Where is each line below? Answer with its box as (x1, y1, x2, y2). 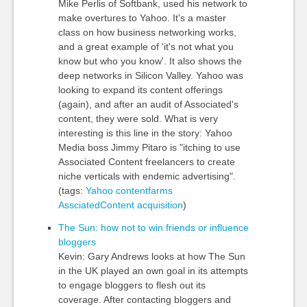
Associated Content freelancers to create (58, 156, 235, 167)
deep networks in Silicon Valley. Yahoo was (58, 70, 243, 81)
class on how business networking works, (58, 27, 236, 38)
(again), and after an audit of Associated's (58, 99, 238, 110)
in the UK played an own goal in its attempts (58, 265, 248, 276)
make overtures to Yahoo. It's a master (58, 12, 226, 23)
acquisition (136, 199, 183, 210)
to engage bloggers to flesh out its (58, 280, 206, 291)
